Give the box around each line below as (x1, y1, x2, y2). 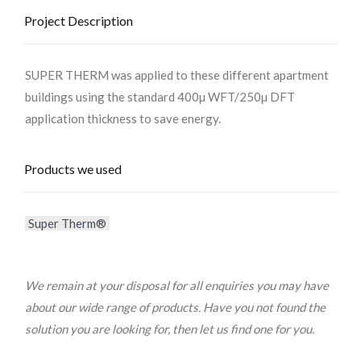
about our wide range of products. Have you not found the (25, 300, 326, 314)
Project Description (24, 13, 133, 28)
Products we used (24, 161, 122, 176)
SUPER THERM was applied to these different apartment (25, 68, 329, 82)
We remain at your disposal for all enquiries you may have (25, 278, 329, 293)
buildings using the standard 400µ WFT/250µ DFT (25, 89, 295, 104)
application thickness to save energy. (25, 111, 221, 126)
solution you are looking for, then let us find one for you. (25, 322, 314, 336)
